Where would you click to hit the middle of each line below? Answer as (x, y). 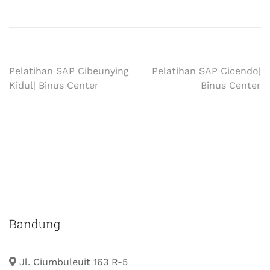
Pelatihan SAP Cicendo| (206, 71)
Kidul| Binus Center (54, 85)
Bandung (35, 224)
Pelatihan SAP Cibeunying (69, 71)
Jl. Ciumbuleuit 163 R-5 (74, 262)
